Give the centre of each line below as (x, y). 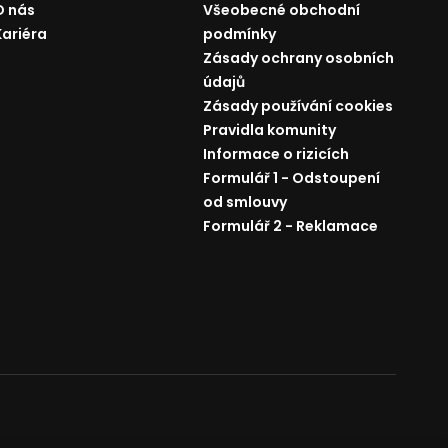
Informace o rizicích (275, 154)
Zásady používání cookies (297, 106)
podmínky (239, 34)
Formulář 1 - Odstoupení (291, 178)
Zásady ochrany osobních (298, 58)
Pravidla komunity (269, 130)
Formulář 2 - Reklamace (290, 226)
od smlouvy (244, 202)
